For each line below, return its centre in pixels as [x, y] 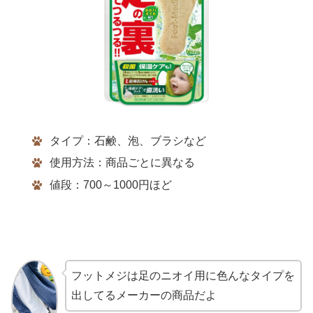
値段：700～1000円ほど [110, 184]
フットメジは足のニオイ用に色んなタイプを [183, 275]
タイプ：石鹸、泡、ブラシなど [128, 141]
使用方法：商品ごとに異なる [122, 163]
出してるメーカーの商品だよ [144, 295]
